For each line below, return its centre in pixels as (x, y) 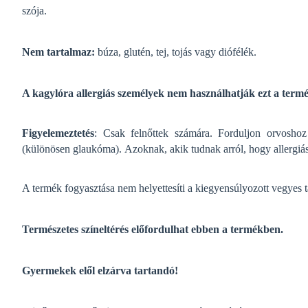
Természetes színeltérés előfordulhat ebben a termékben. (153, 229)
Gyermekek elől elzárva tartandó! (100, 270)
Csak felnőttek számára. (161, 133)
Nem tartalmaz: (60, 52)
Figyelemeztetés (58, 133)
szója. (34, 10)
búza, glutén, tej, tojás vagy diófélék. (177, 52)
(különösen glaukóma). (73, 148)
